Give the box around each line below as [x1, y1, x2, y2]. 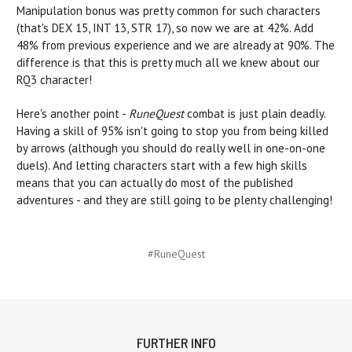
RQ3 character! [16, 72, 92, 88]
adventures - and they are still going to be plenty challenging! [16, 192, 332, 208]
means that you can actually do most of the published [16, 175, 293, 191]
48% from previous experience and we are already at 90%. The [16, 38, 335, 53]
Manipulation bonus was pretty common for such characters [16, 3, 321, 19]
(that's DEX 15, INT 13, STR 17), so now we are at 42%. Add [16, 20, 313, 36]
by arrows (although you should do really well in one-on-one [16, 141, 325, 156]
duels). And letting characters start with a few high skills [16, 158, 307, 174]
